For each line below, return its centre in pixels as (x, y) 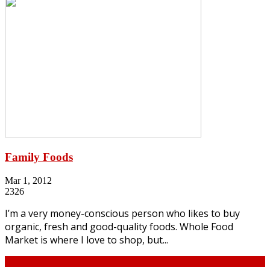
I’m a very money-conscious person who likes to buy (122, 213)
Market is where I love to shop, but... (86, 240)
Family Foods (39, 157)
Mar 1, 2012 (28, 180)
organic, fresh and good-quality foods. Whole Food (119, 226)
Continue (22, 261)
